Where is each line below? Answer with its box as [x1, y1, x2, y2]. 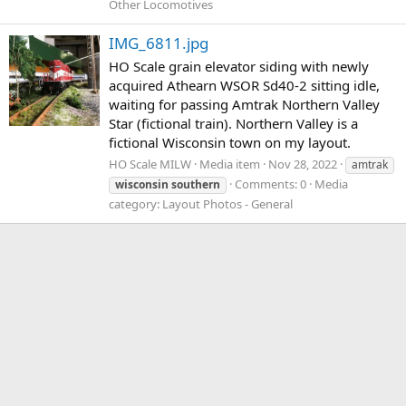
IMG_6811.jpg [109, 33, 208, 54]
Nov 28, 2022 [268, 155, 337, 172]
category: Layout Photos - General [109, 195, 293, 212]
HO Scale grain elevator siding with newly [109, 56, 369, 75]
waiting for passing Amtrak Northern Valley [109, 94, 380, 113]
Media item [199, 155, 260, 172]
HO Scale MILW [109, 155, 191, 172]
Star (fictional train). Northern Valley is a [109, 113, 358, 132]
